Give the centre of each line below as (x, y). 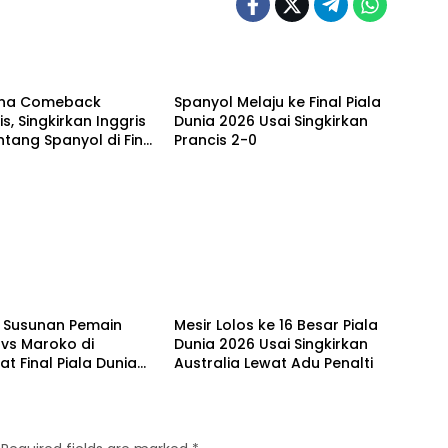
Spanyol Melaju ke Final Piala (277, 102)
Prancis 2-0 (215, 140)
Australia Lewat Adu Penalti (273, 362)
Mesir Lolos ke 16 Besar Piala (275, 324)
